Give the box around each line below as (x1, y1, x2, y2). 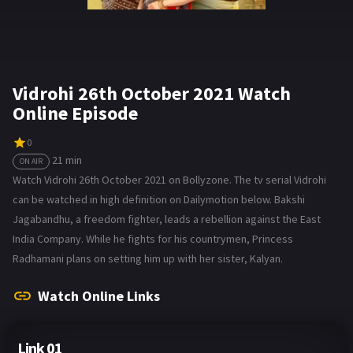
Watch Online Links (38, 286, 160, 305)
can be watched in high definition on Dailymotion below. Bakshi (13, 191, 305, 206)
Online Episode (13, 101, 138, 125)
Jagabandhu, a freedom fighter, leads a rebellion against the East (13, 211, 321, 226)
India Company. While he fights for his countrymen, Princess (13, 231, 293, 246)
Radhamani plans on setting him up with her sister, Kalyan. (13, 251, 283, 266)
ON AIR (20, 155, 43, 166)
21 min (52, 152, 82, 167)
